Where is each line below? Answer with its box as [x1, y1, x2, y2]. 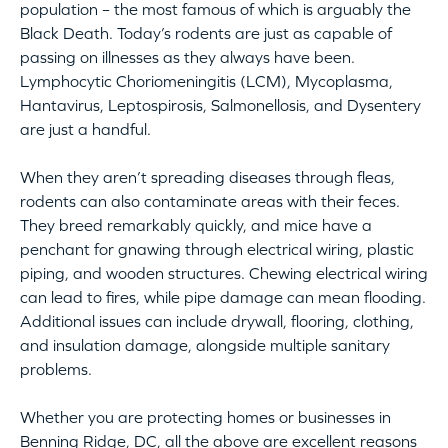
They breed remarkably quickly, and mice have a [20, 215, 372, 234]
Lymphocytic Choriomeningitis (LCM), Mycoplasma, [20, 71, 393, 90]
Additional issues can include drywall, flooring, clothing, [20, 311, 414, 330]
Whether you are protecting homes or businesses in [20, 407, 391, 426]
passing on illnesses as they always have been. [20, 47, 355, 66]
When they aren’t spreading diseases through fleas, [20, 167, 395, 186]
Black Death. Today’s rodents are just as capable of [20, 23, 392, 42]
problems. [20, 359, 92, 378]
